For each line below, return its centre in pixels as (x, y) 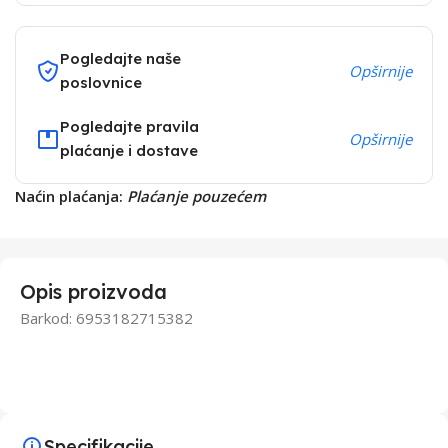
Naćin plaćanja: (71, 195)
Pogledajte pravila (129, 126)
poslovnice (101, 82)
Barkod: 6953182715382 (106, 317)
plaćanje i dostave (129, 150)
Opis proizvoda (93, 291)
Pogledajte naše (120, 58)
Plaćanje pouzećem (196, 195)
